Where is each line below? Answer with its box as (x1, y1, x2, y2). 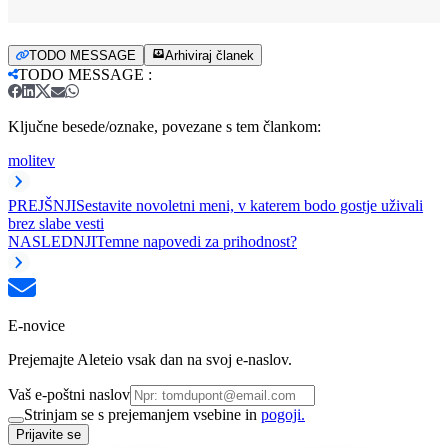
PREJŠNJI (8, 196, 76, 214)
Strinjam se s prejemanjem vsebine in (24, 405, 261, 423)
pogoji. (261, 405, 305, 423)
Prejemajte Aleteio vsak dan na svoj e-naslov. (8, 350, 292, 368)
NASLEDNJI (8, 232, 96, 250)
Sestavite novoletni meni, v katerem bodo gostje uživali (76, 196, 423, 214)
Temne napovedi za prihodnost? (96, 232, 297, 250)
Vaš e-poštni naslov (8, 385, 130, 403)
